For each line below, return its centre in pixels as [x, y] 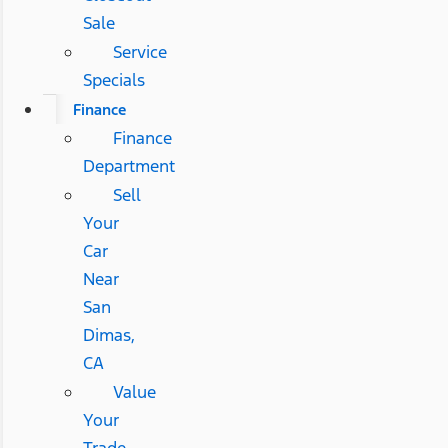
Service [139, 51]
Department [128, 165]
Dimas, [108, 334]
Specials [113, 79]
